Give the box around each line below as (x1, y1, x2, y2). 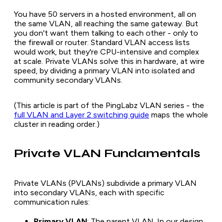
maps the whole (149, 110, 208, 119)
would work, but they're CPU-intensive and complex (14, 47, 199, 56)
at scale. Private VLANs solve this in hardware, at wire (14, 56, 205, 66)
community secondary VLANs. (14, 75, 122, 85)
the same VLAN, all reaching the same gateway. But (14, 18, 198, 28)
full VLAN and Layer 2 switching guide (14, 110, 149, 119)
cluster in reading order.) (14, 119, 100, 129)
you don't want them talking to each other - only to (14, 28, 198, 38)
